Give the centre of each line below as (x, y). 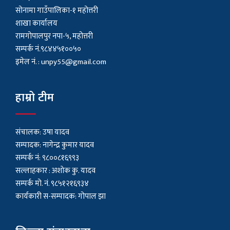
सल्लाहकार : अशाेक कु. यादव (55, 171)
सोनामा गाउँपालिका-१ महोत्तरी (57, 11)
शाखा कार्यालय (36, 24)
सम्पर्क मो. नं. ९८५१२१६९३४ (52, 184)
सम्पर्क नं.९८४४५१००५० (48, 49)
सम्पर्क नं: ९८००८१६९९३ (47, 158)
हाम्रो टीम (35, 98)
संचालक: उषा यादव (42, 132)
